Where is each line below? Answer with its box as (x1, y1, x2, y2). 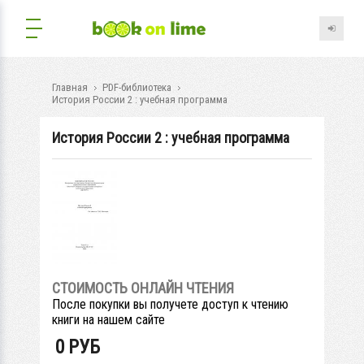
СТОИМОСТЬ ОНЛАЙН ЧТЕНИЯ (52, 279, 234, 297)
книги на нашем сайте (52, 311, 165, 327)
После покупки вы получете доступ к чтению (52, 296, 288, 312)
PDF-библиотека (102, 81, 171, 93)
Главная (52, 81, 88, 93)
